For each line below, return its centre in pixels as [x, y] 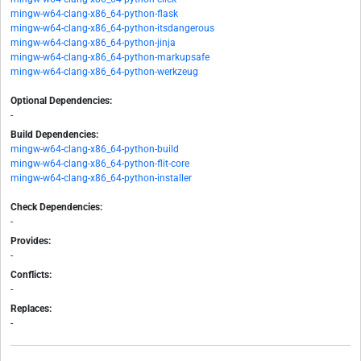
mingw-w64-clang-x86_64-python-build [95, 149]
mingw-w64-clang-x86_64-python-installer [101, 178]
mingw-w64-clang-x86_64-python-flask [94, 14]
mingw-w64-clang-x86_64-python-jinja [93, 43]
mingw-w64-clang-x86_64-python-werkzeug [104, 72]
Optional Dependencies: [61, 101]
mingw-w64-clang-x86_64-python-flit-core [100, 164]
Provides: [31, 241]
